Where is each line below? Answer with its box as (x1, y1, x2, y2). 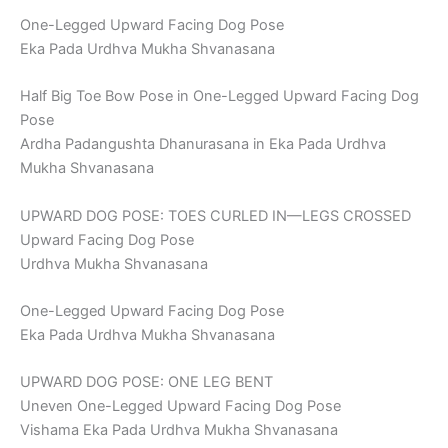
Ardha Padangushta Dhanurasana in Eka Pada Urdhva (20, 135, 386, 154)
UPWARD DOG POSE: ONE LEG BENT (20, 373, 273, 392)
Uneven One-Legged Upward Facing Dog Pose (20, 397, 341, 416)
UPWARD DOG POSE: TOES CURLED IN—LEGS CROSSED (20, 206, 411, 225)
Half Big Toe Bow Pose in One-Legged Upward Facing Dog (20, 87, 419, 106)
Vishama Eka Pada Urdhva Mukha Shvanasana (20, 421, 338, 440)
